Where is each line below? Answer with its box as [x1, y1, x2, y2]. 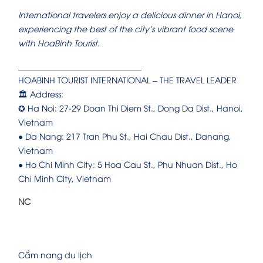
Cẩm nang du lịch [18, 249, 92, 261]
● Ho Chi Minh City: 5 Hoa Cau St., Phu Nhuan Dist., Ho [18, 159, 237, 170]
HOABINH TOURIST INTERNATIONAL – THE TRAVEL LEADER [18, 74, 237, 86]
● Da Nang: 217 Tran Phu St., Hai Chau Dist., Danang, [18, 130, 231, 142]
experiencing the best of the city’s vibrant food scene [18, 23, 233, 35]
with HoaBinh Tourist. [18, 37, 100, 49]
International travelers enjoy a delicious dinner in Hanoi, [18, 9, 242, 21]
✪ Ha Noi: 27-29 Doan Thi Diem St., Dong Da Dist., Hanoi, [18, 102, 243, 114]
